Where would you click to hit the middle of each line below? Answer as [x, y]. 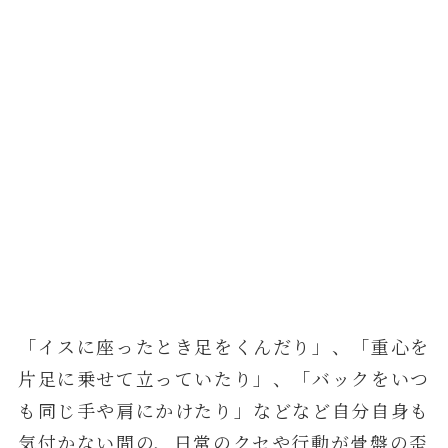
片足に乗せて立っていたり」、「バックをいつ [223, 378]
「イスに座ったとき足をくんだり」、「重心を [223, 346]
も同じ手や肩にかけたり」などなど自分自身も [223, 410]
